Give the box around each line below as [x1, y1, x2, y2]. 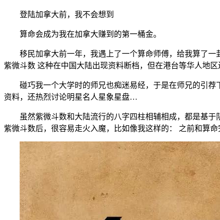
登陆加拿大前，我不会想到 [4, 10, 114, 19]
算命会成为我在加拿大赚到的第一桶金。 [4, 29, 161, 38]
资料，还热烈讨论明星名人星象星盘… [4, 92, 137, 101]
